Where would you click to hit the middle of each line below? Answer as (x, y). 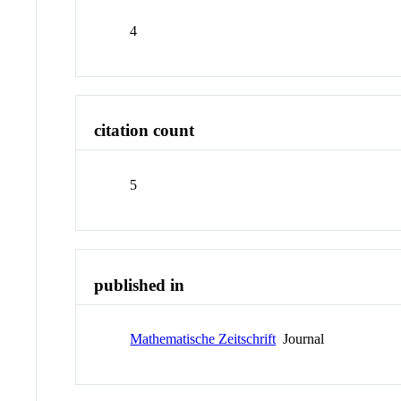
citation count (145, 131)
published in (140, 285)
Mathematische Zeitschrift (203, 339)
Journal (300, 339)
